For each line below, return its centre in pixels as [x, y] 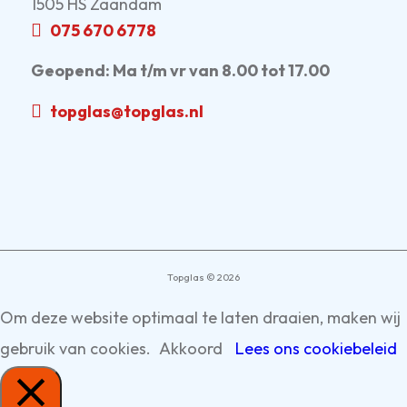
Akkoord [191, 349]
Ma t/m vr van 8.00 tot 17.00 [221, 71]
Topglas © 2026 [203, 278]
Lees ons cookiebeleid [316, 349]
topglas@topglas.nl [126, 111]
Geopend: [71, 71]
